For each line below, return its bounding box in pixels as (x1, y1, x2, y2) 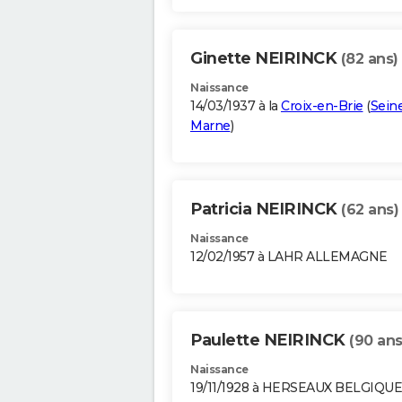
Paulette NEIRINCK (190, 330, 349, 351)
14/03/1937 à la (190, 98, 281, 115)
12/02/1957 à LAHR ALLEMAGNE (190, 249, 388, 266)
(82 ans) (340, 50, 398, 68)
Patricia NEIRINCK (190, 199, 341, 220)
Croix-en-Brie (281, 98, 363, 115)
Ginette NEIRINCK (190, 48, 341, 69)
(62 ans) (341, 201, 398, 219)
